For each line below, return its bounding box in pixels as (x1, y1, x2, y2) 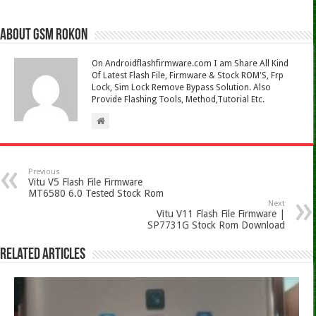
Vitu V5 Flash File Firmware (28, 176, 142, 188)
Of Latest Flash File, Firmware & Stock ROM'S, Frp (92, 71, 284, 81)
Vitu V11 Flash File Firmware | (156, 208, 285, 220)
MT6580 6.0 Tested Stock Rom (28, 188, 164, 200)
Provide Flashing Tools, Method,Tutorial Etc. (92, 95, 265, 105)
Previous (28, 167, 60, 177)
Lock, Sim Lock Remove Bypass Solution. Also (92, 83, 271, 93)
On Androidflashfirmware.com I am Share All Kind (92, 59, 288, 69)
